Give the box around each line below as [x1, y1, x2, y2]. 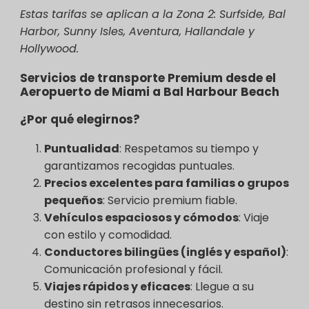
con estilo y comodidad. [44, 226, 172, 243]
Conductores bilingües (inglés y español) [44, 243, 286, 260]
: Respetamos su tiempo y [119, 140, 259, 157]
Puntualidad [44, 140, 119, 157]
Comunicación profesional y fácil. [44, 261, 223, 277]
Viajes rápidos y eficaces [44, 278, 190, 295]
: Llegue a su [190, 278, 254, 295]
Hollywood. [20, 40, 79, 57]
